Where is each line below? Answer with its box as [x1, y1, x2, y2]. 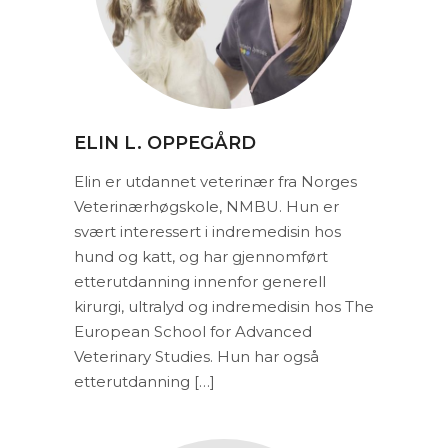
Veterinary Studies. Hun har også [74, 347, 319, 366]
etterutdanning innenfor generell [74, 272, 326, 291]
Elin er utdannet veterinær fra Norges [74, 172, 357, 191]
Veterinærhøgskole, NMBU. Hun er [74, 197, 339, 216]
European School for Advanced [74, 322, 312, 341]
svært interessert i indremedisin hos [74, 222, 341, 241]
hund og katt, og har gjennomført [74, 247, 328, 266]
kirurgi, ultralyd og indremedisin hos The [74, 297, 374, 316]
